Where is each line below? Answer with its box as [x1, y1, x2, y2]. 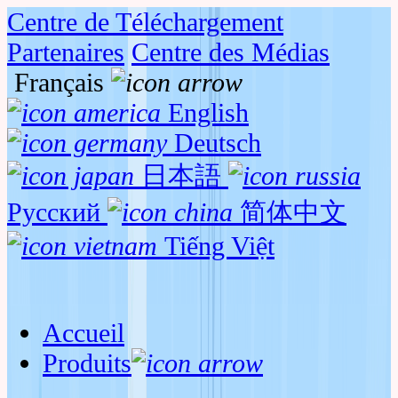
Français [14, 68, 104, 97]
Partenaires [7, 37, 124, 67]
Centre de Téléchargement [7, 7, 283, 36]
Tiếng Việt [164, 231, 275, 260]
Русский [7, 197, 100, 227]
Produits [43, 348, 131, 378]
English [168, 98, 249, 127]
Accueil [43, 318, 124, 347]
